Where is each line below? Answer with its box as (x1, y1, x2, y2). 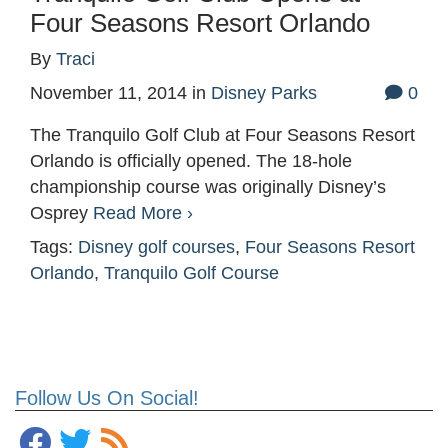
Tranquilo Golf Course (104, 263, 279, 284)
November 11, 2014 (30, 83, 187, 104)
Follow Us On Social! (15, 387, 199, 410)
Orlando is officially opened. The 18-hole (30, 151, 352, 172)
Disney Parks (211, 83, 317, 104)
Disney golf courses (78, 237, 235, 258)
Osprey (30, 203, 93, 224)
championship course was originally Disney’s (30, 177, 386, 198)
